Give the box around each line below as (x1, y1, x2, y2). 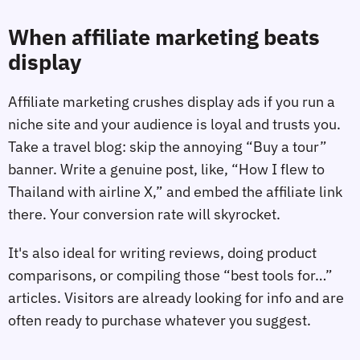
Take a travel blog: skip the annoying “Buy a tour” (8, 137, 327, 157)
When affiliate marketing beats (8, 23, 320, 51)
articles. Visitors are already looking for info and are (8, 288, 344, 307)
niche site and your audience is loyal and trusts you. (8, 115, 341, 134)
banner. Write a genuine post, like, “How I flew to (8, 160, 325, 179)
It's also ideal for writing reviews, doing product (8, 243, 317, 262)
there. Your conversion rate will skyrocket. (8, 205, 280, 224)
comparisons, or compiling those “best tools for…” (8, 265, 333, 284)
